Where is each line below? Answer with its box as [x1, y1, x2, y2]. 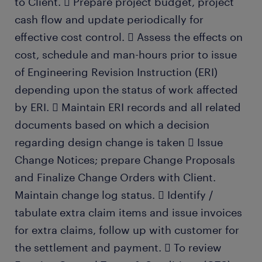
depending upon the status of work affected [15, 83, 238, 96]
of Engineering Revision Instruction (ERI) [15, 65, 218, 78]
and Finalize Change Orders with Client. [15, 171, 216, 184]
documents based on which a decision [15, 118, 209, 131]
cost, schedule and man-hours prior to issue [15, 48, 237, 61]
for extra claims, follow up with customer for [15, 223, 239, 236]
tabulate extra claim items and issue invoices [15, 206, 242, 219]
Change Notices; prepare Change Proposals [15, 153, 235, 166]
